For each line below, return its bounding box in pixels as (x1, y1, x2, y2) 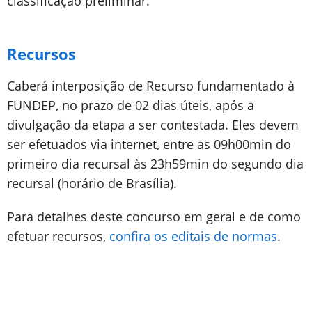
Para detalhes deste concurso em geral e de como (7, 208, 301, 225)
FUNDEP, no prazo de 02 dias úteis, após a (7, 97, 254, 114)
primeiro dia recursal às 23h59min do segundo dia (7, 155, 304, 172)
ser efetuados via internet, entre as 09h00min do (7, 136, 291, 153)
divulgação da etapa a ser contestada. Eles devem (7, 116, 299, 133)
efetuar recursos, (7, 228, 109, 244)
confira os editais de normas (109, 228, 277, 244)
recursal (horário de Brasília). (7, 175, 177, 192)
